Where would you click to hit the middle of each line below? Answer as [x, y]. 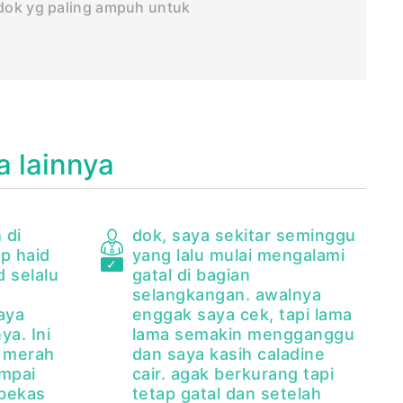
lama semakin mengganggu [243, 335]
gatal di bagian [191, 275]
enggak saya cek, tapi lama [242, 315]
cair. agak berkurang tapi [233, 374]
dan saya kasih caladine [228, 354]
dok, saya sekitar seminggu [244, 236]
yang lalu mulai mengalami [238, 255]
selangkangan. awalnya [227, 295]
